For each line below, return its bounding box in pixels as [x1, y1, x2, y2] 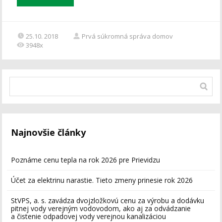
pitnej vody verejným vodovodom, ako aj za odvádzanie [11, 204, 191, 214]
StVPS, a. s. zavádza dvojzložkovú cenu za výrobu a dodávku [11, 196, 205, 206]
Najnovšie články [11, 126, 86, 139]
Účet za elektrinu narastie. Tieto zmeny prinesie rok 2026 [11, 175, 193, 185]
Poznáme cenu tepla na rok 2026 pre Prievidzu [11, 155, 161, 165]
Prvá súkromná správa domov [82, 32, 173, 41]
